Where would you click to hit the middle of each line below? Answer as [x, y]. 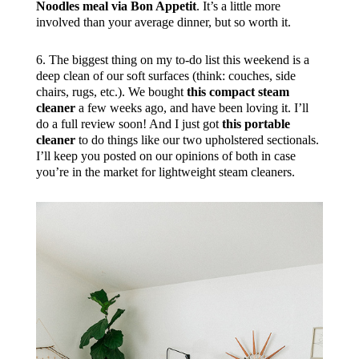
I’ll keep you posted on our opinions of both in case [165, 156]
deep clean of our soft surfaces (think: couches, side [165, 76]
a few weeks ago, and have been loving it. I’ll [192, 108]
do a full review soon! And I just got [129, 124]
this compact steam [238, 92]
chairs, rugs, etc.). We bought [111, 92]
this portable [256, 124]
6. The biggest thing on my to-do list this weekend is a [172, 60]
